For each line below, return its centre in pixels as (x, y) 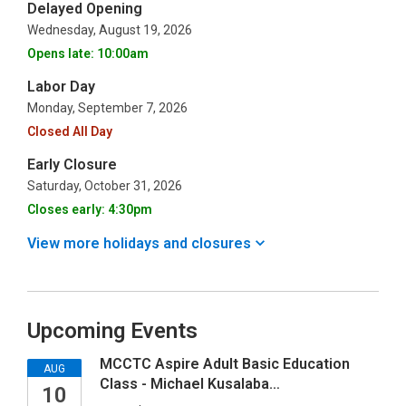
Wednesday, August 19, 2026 (110, 30)
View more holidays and (109, 243)
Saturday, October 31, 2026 (105, 186)
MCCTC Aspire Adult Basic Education (225, 364)
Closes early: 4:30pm (90, 209)
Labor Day (61, 87)
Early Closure (72, 164)
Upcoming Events (112, 331)
